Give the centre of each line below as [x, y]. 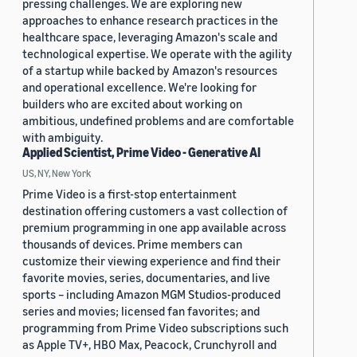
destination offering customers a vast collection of [155, 211]
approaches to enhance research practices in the [150, 20]
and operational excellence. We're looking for [139, 87]
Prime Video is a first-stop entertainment [129, 194]
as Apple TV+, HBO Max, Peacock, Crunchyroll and [149, 345]
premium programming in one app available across [154, 228]
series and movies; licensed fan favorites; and [141, 311]
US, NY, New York [57, 173]
